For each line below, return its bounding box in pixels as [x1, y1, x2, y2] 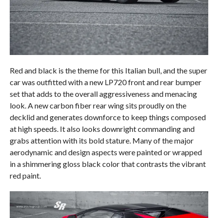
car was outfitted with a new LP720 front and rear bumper [9, 77, 201, 87]
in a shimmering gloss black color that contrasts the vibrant [9, 159, 206, 169]
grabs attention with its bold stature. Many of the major [9, 136, 194, 145]
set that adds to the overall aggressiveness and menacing [9, 89, 197, 99]
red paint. [9, 171, 41, 181]
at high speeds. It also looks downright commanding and [9, 124, 195, 134]
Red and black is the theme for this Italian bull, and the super [9, 66, 207, 75]
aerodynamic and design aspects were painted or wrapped [9, 147, 202, 157]
